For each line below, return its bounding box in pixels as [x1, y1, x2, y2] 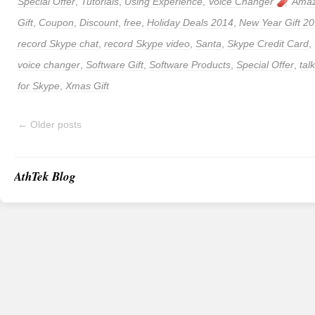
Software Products [149, 59, 231, 70]
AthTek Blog [14, 168, 76, 185]
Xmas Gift [65, 80, 109, 91]
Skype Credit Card [227, 38, 309, 49]
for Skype [18, 80, 60, 91]
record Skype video [104, 38, 190, 49]
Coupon [39, 17, 74, 28]
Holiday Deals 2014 [147, 17, 233, 28]
